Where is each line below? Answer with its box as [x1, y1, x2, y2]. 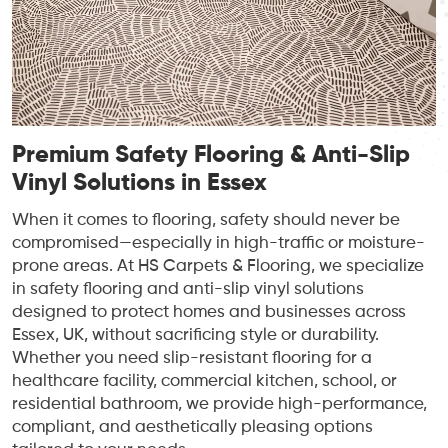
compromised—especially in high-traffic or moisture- [12, 235, 425, 253]
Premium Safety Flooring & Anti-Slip [12, 143, 410, 168]
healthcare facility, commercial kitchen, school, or [12, 373, 397, 391]
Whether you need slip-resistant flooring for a [12, 350, 372, 368]
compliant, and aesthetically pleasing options [12, 419, 373, 437]
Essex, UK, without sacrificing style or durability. [12, 327, 379, 345]
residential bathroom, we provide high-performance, [12, 396, 427, 414]
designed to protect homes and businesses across [12, 304, 406, 322]
